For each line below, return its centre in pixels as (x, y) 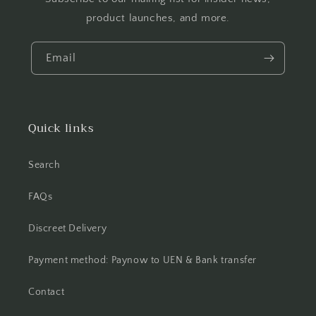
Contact (47, 292)
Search (44, 165)
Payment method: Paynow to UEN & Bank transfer (142, 260)
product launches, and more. (158, 18)
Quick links (61, 128)
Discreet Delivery (68, 229)
